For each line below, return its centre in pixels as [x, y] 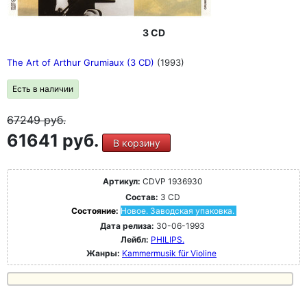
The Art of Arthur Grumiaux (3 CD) [82, 62]
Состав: [142, 197]
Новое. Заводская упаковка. [177, 211]
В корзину [136, 143]
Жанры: [103, 253]
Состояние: [96, 211]
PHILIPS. [168, 240]
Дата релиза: [127, 226]
